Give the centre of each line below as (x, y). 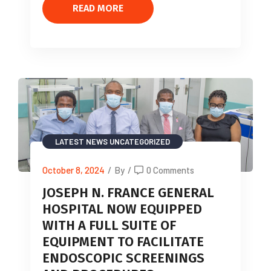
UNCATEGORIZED (140, 142)
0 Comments (170, 170)
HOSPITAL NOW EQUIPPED (122, 209)
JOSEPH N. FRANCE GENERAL (128, 193)
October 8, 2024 (73, 170)
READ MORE (98, 8)
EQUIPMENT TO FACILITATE (123, 242)
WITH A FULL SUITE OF (109, 226)
